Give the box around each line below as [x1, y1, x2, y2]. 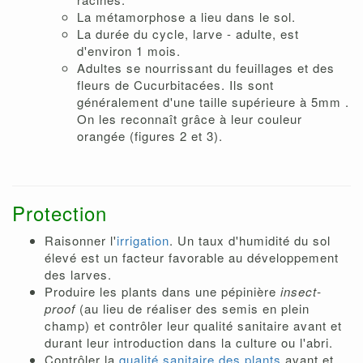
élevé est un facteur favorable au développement [45, 249, 339, 267]
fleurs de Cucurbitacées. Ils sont [77, 76, 274, 94]
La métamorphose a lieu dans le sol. [77, 8, 296, 26]
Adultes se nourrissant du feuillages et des [77, 59, 335, 77]
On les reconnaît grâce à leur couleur [77, 110, 302, 128]
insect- [280, 283, 322, 301]
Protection [12, 199, 107, 228]
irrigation [117, 232, 169, 250]
